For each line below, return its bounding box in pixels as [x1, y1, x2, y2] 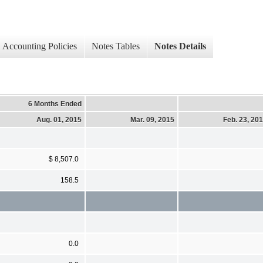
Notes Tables [92, 41, 140, 52]
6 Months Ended [28, 99, 82, 108]
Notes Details [154, 41, 206, 52]
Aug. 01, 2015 [36, 115, 82, 124]
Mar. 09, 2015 [130, 115, 174, 124]
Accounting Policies [2, 41, 77, 52]
